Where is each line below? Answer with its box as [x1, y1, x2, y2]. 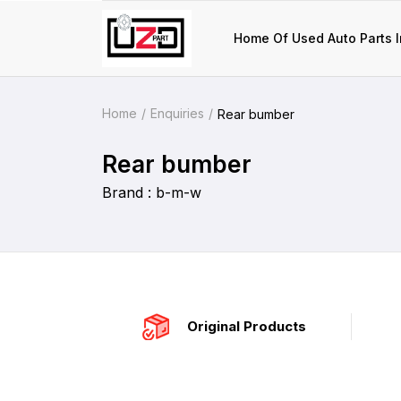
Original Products [187, 318, 306, 335]
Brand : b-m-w [102, 183, 201, 201]
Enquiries [150, 106, 204, 121]
